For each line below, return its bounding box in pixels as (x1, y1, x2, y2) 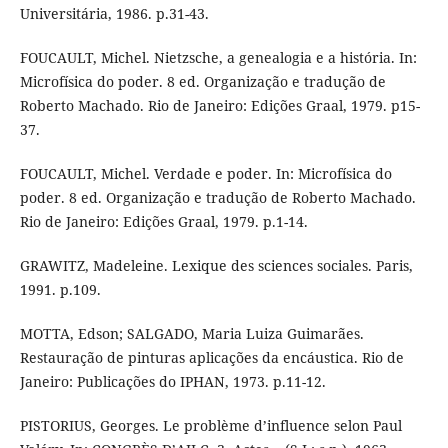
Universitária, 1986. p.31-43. (19, 4, 209, 24)
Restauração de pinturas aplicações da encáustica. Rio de (19, 348, 404, 368)
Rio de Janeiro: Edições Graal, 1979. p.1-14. (19, 212, 308, 232)
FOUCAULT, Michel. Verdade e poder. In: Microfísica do (19, 164, 392, 184)
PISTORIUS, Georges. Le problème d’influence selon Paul (19, 416, 402, 436)
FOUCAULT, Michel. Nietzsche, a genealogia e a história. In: (19, 48, 417, 68)
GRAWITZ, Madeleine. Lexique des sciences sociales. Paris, (19, 256, 413, 276)
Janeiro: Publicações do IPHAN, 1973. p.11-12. (19, 372, 326, 392)
